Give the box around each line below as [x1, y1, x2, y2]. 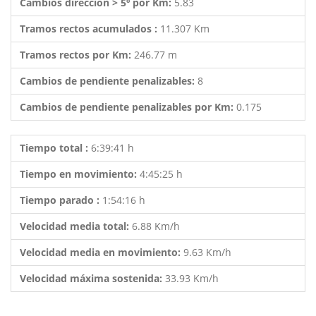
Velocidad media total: [20, 219, 132, 233]
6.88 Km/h [132, 219, 180, 233]
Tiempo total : [20, 141, 91, 154]
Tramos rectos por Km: [20, 48, 134, 61]
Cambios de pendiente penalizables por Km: [20, 100, 236, 114]
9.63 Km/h [183, 245, 231, 259]
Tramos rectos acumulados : [20, 22, 160, 35]
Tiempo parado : [20, 193, 102, 207]
